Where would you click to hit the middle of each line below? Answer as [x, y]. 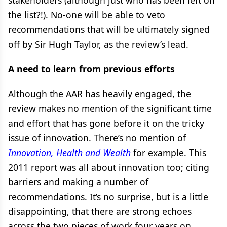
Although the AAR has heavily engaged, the [100, 94]
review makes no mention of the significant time [110, 108]
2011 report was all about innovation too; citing [109, 167]
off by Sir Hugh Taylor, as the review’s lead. [98, 44]
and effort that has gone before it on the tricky [106, 123]
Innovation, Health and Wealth [69, 153]
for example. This [168, 153]
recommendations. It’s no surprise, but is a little [108, 197]
